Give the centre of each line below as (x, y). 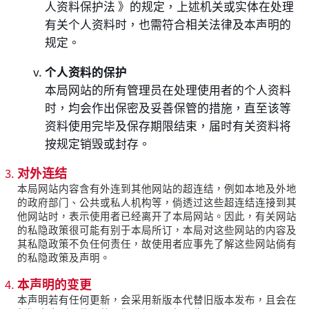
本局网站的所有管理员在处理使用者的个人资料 (168, 89)
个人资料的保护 (86, 71)
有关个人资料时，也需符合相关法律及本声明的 (168, 24)
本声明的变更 (55, 284)
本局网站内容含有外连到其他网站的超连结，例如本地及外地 (157, 188)
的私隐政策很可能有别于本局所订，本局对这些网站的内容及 (157, 229)
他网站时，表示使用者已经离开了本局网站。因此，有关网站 (157, 215)
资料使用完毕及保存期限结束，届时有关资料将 (168, 125)
